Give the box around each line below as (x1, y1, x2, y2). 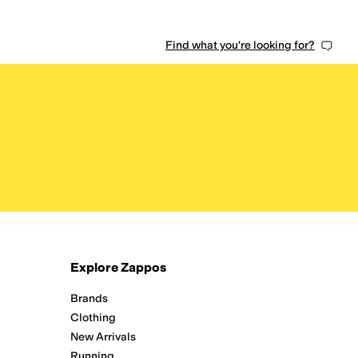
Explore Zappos (70, 260, 166, 275)
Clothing (70, 311, 116, 324)
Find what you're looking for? (165, 38, 315, 52)
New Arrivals (70, 330, 136, 344)
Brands (70, 292, 108, 305)
